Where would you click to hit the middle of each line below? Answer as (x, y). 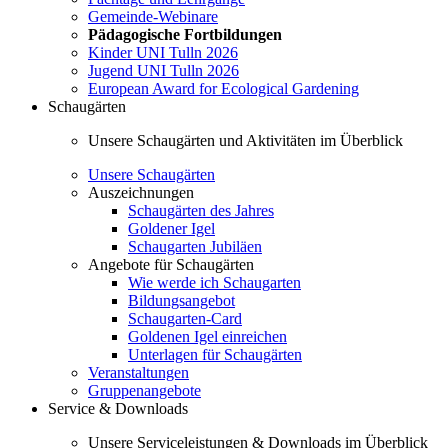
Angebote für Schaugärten (171, 264)
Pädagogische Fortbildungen (185, 34)
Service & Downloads (118, 408)
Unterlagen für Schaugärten (215, 354)
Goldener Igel (171, 228)
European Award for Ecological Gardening (223, 88)
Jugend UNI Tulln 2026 (163, 70)
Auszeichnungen (141, 192)
